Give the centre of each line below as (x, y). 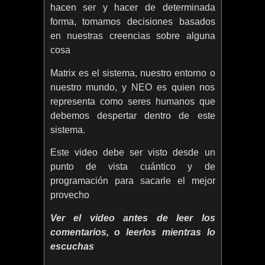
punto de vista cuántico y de (132, 167)
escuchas (72, 246)
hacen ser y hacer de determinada (132, 8)
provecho (70, 195)
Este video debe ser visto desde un (132, 153)
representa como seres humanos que (132, 101)
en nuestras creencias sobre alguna (132, 36)
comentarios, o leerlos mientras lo (132, 232)
